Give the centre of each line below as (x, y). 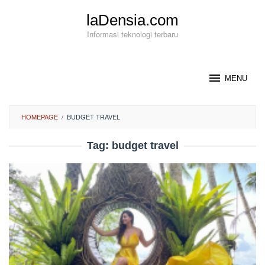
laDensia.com (132, 20)
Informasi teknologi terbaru (132, 34)
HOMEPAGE (40, 117)
